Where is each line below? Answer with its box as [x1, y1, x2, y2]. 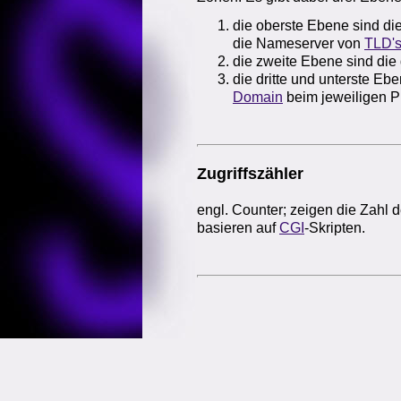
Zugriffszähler [197, 165, 303, 183]
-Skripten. [304, 219, 365, 235]
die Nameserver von [233, 36, 364, 52]
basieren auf [197, 219, 279, 235]
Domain [233, 90, 283, 106]
